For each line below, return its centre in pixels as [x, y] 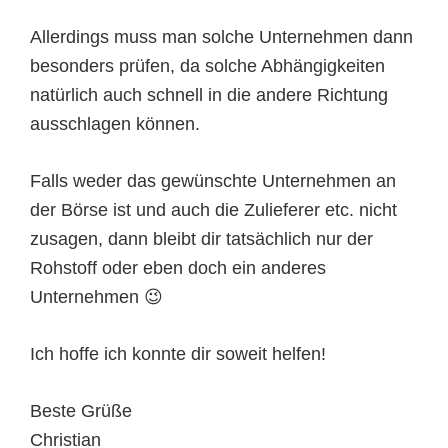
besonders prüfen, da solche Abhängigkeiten [207, 66]
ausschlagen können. [115, 124]
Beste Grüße [81, 411]
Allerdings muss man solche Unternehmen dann [221, 37]
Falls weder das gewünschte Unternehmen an [213, 181]
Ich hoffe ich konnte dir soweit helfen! [178, 354]
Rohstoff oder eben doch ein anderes [178, 268]
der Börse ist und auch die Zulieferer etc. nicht [213, 210]
